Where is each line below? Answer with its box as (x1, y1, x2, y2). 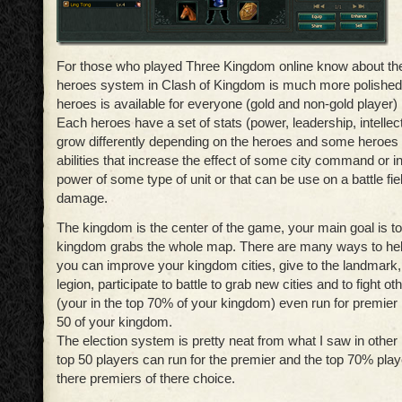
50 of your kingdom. (57, 314, 172, 329)
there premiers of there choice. (57, 371, 235, 386)
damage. (57, 190, 108, 205)
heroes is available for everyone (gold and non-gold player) (57, 96, 398, 111)
